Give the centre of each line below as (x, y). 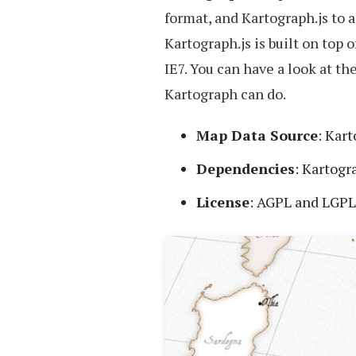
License (223, 201)
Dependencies (246, 168)
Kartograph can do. (225, 93)
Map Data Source (257, 135)
